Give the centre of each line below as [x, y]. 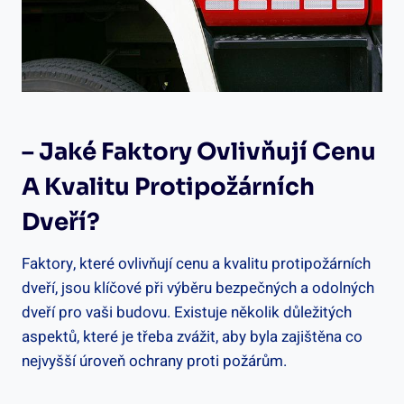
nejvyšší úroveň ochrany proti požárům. [154, 362]
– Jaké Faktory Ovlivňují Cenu [199, 152]
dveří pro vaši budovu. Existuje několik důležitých [187, 313]
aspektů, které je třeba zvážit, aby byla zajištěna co [192, 337]
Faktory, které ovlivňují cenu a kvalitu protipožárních [196, 264]
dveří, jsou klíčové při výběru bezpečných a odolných [198, 289]
